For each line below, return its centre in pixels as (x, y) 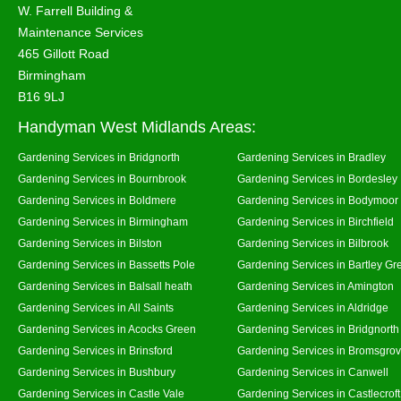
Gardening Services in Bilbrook (313, 243)
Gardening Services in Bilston (90, 243)
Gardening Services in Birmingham (103, 222)
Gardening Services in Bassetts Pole (107, 264)
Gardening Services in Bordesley (317, 179)
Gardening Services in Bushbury (97, 372)
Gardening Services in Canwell (313, 372)
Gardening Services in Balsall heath (105, 286)
